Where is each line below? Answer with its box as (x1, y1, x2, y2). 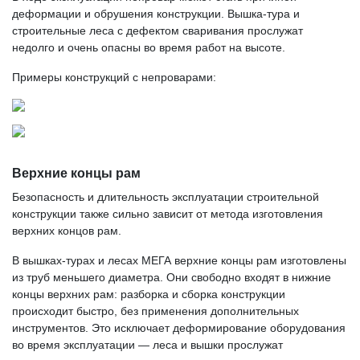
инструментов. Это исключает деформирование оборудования (12, 321, 346, 334)
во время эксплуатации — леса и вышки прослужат (12, 338, 283, 351)
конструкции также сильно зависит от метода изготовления (12, 207, 323, 220)
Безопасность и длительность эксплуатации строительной (12, 190, 319, 203)
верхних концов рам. (12, 224, 121, 237)
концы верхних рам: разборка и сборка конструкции (12, 288, 285, 301)
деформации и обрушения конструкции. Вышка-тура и (12, 7, 300, 20)
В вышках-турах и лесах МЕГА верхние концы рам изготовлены (12, 254, 346, 267)
